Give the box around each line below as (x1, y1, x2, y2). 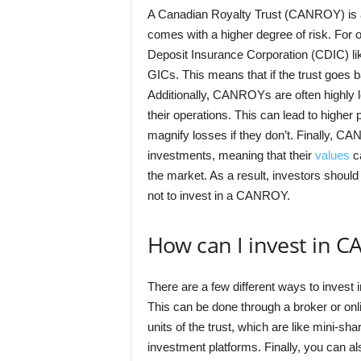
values (314, 148, 350, 162)
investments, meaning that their (147, 148, 315, 162)
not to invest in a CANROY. (147, 189, 290, 202)
